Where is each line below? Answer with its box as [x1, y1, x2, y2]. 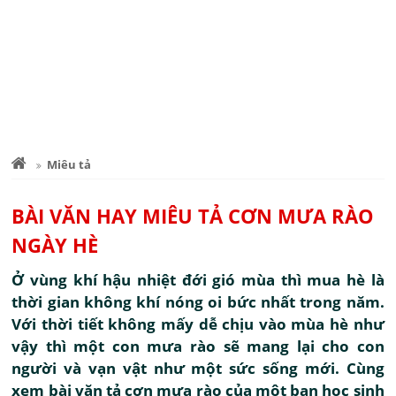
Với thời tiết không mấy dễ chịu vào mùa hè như [11, 314, 385, 334]
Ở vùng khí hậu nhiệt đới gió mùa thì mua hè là [11, 270, 385, 290]
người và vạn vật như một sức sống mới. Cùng [11, 358, 385, 378]
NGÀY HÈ [11, 232, 99, 258]
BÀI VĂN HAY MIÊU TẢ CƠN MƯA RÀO [11, 202, 375, 229]
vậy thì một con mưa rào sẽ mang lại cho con [11, 336, 385, 356]
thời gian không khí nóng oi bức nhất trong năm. [11, 292, 385, 312]
